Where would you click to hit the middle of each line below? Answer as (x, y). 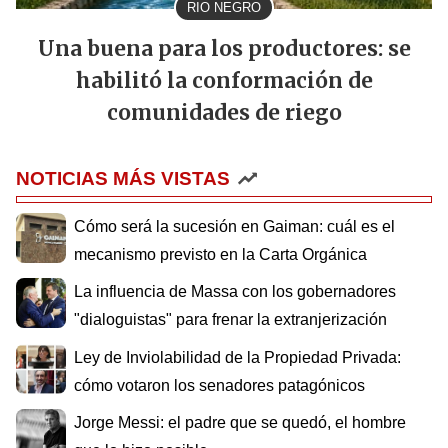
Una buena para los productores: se (224, 48)
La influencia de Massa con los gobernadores (235, 292)
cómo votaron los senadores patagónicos (219, 385)
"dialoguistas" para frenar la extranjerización (230, 320)
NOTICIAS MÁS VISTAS (123, 178)
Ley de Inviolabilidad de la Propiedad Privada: (237, 357)
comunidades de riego (224, 112)
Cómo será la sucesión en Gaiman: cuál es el (234, 226)
